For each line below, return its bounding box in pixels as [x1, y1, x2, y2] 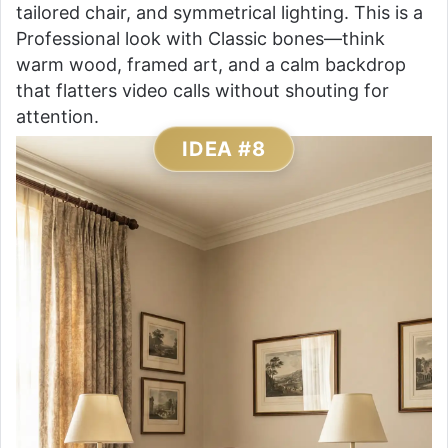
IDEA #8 [182, 136, 266, 161]
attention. [16, 105, 99, 127]
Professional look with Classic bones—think [16, 27, 385, 49]
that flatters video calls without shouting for [16, 79, 389, 101]
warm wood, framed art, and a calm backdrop [16, 53, 406, 75]
